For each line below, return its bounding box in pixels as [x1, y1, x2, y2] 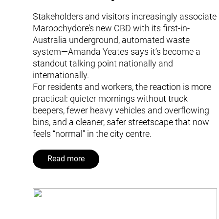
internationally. [33, 69, 89, 80]
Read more [47, 154, 85, 164]
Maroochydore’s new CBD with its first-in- [33, 22, 190, 33]
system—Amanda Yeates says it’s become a [33, 46, 201, 57]
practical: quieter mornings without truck [33, 93, 188, 104]
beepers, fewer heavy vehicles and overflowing [33, 105, 210, 115]
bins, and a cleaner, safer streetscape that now [33, 116, 210, 127]
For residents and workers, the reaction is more [33, 81, 212, 92]
